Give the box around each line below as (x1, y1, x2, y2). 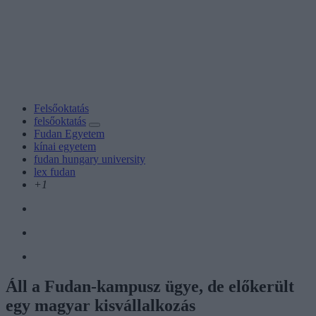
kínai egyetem (34, 140, 96, 152)
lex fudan (34, 165, 75, 178)
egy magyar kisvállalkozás (6, 296, 195, 315)
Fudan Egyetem (34, 127, 104, 140)
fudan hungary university (34, 152, 145, 165)
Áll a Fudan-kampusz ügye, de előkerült (6, 276, 294, 296)
